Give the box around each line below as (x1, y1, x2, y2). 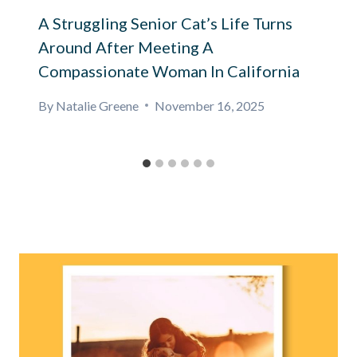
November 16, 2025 (155, 97, 265, 113)
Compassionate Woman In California (38, 61, 300, 80)
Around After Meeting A (38, 37, 214, 57)
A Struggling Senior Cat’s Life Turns (38, 13, 292, 33)
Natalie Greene (56, 97, 139, 113)
